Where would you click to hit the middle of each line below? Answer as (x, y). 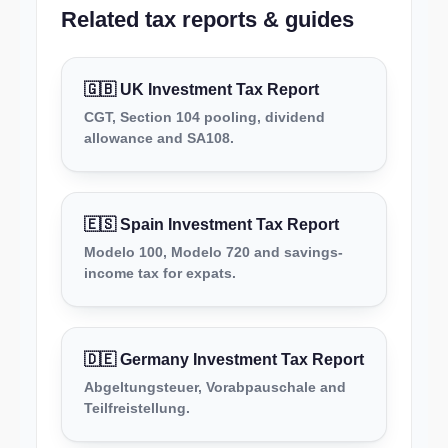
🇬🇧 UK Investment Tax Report (201, 89)
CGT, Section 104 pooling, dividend (204, 117)
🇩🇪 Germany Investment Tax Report (224, 359)
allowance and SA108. (159, 138)
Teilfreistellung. (137, 408)
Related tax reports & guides (207, 19)
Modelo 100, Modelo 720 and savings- (213, 252)
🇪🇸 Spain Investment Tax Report (211, 224)
